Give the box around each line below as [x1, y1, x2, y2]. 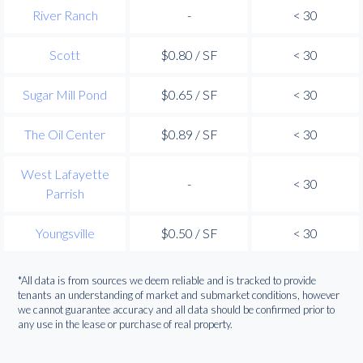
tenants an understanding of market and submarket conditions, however [18, 288, 340, 302]
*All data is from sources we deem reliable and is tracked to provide [18, 274, 317, 288]
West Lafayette [20, 165, 109, 181]
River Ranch [32, 6, 98, 23]
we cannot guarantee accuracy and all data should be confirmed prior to [18, 303, 335, 317]
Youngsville [35, 224, 95, 241]
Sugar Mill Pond [23, 86, 107, 102]
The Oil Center [24, 126, 105, 142]
